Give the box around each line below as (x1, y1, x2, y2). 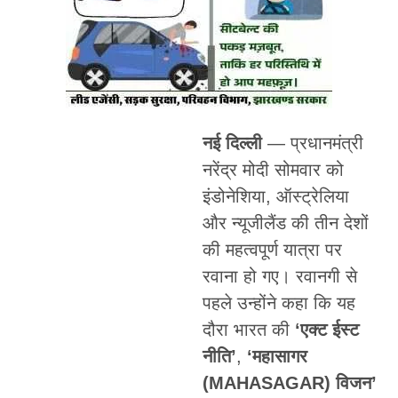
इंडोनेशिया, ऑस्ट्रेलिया (202, 186, 349, 206)
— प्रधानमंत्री (261, 132, 363, 153)
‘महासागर (246, 346, 307, 366)
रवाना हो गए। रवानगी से (202, 266, 357, 286)
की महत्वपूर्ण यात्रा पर (202, 239, 342, 259)
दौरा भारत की (202, 319, 295, 339)
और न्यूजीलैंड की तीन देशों (202, 212, 369, 233)
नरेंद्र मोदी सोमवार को (202, 159, 344, 179)
